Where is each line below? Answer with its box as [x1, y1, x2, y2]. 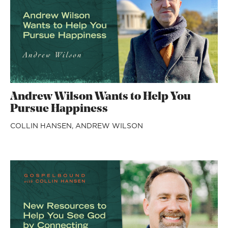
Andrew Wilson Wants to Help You [10, 91, 191, 103]
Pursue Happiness [10, 103, 108, 115]
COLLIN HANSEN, [10, 120, 75, 131]
